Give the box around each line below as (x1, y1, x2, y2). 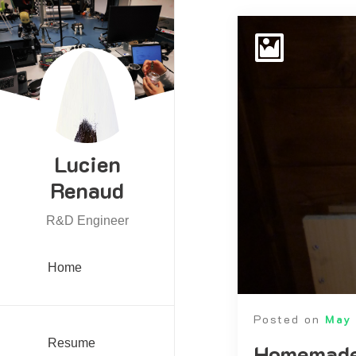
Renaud (50, 176, 124, 204)
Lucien (53, 149, 121, 178)
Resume (48, 336, 95, 350)
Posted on (253, 311, 325, 327)
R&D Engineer (45, 214, 129, 227)
